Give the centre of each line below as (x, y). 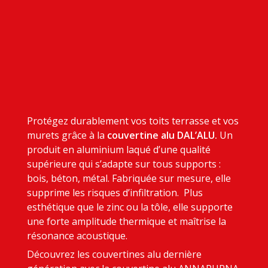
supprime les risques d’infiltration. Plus (115, 193)
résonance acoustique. (77, 236)
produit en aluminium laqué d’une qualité (118, 150)
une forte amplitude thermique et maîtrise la (126, 222)
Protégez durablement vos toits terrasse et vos (133, 121)
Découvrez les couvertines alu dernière (114, 255)
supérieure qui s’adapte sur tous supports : (124, 164)
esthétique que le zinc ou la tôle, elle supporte (130, 207)
